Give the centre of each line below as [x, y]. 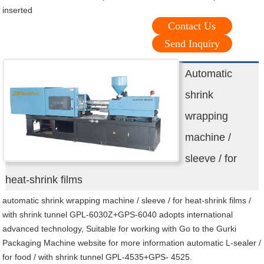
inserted [18, 10]
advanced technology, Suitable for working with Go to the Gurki [120, 229]
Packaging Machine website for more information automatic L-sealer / [132, 243]
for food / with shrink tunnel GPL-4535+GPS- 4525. [98, 257]
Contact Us [192, 26]
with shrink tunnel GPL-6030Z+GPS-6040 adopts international [118, 215]
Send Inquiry [192, 44]
